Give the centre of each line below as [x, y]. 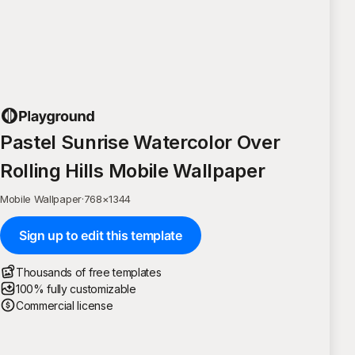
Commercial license [65, 305]
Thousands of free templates [89, 272]
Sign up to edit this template [101, 235]
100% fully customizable [76, 288]
